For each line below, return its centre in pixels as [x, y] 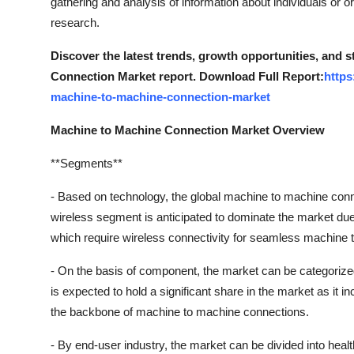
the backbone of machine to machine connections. [180, 311]
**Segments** [87, 163]
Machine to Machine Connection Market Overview [188, 130]
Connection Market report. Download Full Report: [187, 76]
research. [75, 22]
